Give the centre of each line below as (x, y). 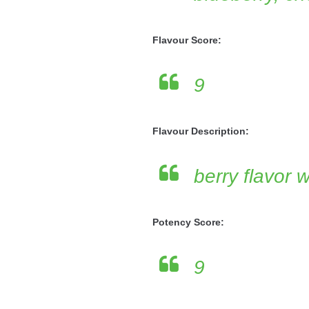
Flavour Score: (187, 40)
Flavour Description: (200, 131)
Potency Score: (188, 222)
